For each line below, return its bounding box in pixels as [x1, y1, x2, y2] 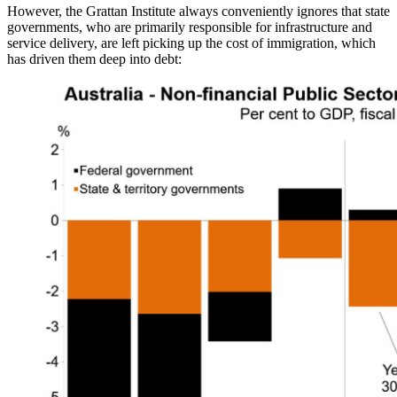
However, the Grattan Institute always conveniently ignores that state [7, 3, 390, 19]
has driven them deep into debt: [7, 51, 182, 66]
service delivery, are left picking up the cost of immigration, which [7, 35, 376, 51]
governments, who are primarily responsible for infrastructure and [7, 19, 372, 35]
